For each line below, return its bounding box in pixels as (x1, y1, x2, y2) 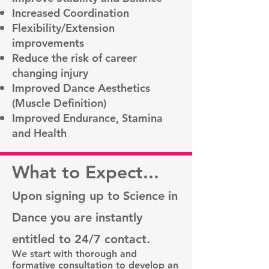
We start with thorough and (12, 247, 137, 259)
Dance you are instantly (12, 210, 142, 225)
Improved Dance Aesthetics (12, 80, 150, 95)
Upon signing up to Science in (12, 188, 178, 203)
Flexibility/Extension (12, 20, 115, 35)
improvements (12, 35, 84, 50)
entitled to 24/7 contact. (12, 231, 150, 246)
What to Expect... (12, 161, 159, 183)
